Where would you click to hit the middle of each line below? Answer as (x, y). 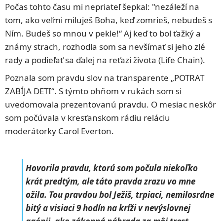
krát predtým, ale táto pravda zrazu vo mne (110, 181)
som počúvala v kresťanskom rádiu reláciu (88, 118)
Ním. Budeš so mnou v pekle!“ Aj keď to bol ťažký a (103, 33)
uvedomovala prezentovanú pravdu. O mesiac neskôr (110, 105)
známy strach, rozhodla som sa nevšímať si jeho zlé (105, 46)
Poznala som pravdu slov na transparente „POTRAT (105, 78)
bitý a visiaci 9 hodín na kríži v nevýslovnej (108, 208)
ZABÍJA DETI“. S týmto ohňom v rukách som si (93, 91)
